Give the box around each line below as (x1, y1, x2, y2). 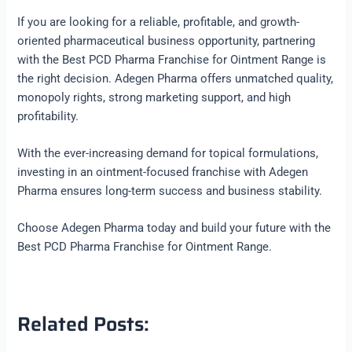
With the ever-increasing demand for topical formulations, (17, 145, 319, 160)
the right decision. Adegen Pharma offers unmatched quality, (17, 71, 334, 86)
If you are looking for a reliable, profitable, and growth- (17, 14, 300, 29)
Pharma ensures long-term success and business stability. (17, 183, 323, 198)
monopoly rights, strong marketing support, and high (17, 90, 291, 104)
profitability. (17, 108, 79, 123)
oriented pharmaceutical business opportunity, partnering (17, 33, 316, 48)
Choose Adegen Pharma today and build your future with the (17, 221, 332, 236)
